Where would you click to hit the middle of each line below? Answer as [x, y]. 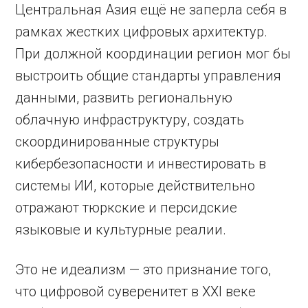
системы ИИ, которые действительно [135, 186]
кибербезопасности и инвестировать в [141, 164]
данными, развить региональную [124, 98]
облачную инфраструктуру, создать [130, 120]
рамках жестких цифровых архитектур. [142, 32]
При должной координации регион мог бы [153, 54]
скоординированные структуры [118, 142]
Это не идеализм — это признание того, [143, 269]
